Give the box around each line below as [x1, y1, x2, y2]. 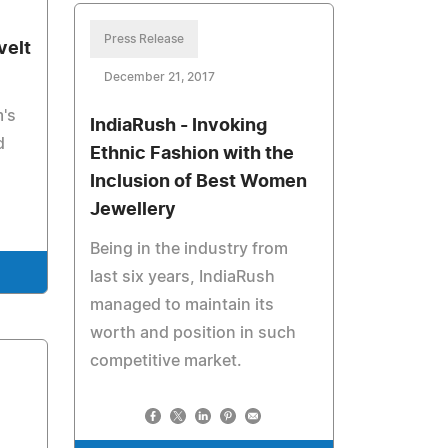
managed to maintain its [90, 297, 275, 313]
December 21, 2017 [104, 71, 216, 83]
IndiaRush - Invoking [90, 117, 268, 135]
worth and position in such [90, 325, 297, 341]
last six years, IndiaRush [90, 269, 276, 285]
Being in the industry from [90, 241, 289, 257]
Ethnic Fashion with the [90, 145, 295, 163]
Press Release [104, 33, 185, 45]
